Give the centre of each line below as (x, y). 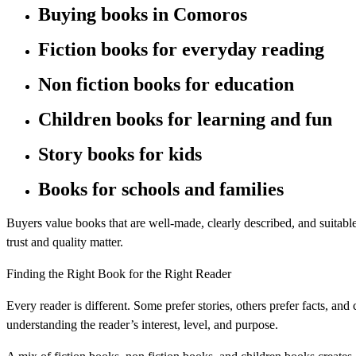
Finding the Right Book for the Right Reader (119, 274)
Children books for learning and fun (185, 119)
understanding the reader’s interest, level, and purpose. (142, 325)
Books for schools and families (161, 189)
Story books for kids (120, 154)
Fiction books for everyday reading (181, 49)
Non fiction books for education (166, 84)
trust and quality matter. (65, 242)
